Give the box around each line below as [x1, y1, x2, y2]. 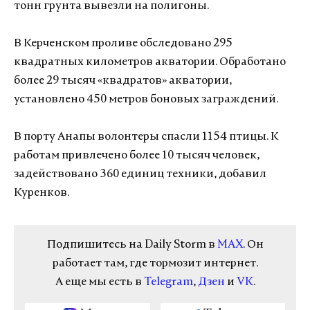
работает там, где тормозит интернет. [52, 258, 258, 269]
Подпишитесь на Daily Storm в [46, 239, 217, 250]
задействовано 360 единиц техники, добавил [14, 169, 266, 180]
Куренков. [14, 188, 69, 199]
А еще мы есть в [55, 277, 144, 288]
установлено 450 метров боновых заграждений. [14, 94, 278, 105]
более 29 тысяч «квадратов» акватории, [14, 75, 232, 86]
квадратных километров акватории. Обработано [14, 57, 286, 68]
